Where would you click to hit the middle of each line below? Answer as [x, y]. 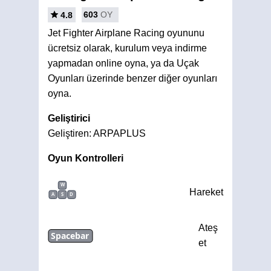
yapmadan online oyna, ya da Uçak [123, 63]
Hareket [206, 192]
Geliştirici [69, 118]
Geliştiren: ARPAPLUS [97, 133]
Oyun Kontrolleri [86, 158]
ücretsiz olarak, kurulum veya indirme [127, 48]
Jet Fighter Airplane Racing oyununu [126, 33]
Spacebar [70, 235]
